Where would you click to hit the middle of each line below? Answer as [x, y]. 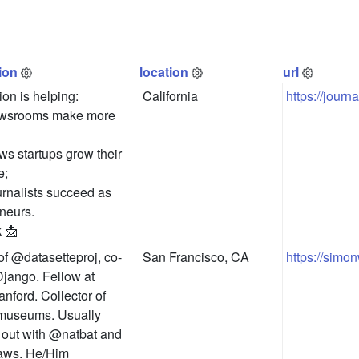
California [170, 96]
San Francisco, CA [196, 257]
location [164, 72]
